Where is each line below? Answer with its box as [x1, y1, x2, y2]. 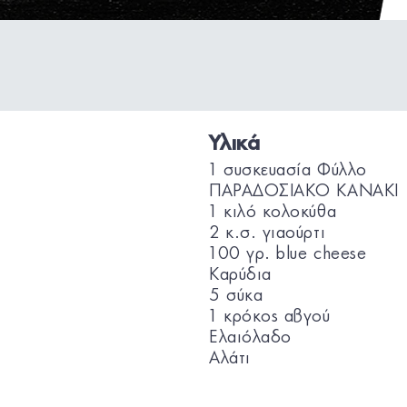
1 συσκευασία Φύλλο [209, 163, 367, 179]
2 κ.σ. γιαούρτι [209, 225, 326, 242]
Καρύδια [209, 267, 272, 283]
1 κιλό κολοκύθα [209, 204, 337, 221]
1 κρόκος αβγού [209, 309, 331, 325]
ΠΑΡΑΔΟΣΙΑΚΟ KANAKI [209, 184, 399, 200]
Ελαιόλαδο [209, 330, 292, 346]
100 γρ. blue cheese [209, 246, 367, 263]
